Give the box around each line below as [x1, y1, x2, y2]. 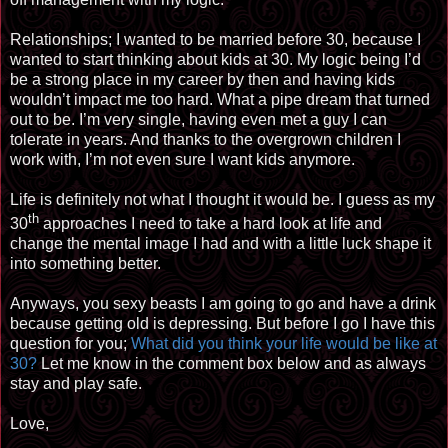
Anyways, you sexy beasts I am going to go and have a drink [10, 295, 436, 313]
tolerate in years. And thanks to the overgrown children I [10, 131, 401, 149]
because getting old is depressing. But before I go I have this [10, 315, 435, 333]
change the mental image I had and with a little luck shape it [10, 235, 431, 253]
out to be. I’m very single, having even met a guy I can [10, 111, 387, 129]
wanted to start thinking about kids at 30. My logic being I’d [10, 51, 421, 69]
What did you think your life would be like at [131, 335, 437, 353]
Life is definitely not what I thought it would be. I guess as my [10, 191, 435, 209]
